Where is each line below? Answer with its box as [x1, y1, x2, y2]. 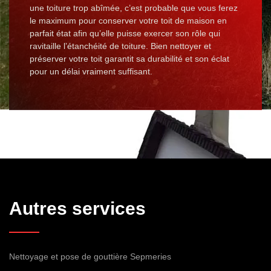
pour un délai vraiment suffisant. [30, 67, 152, 77]
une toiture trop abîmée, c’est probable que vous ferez [30, 3, 238, 13]
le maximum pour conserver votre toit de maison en [30, 16, 227, 26]
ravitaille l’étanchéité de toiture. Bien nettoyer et [30, 41, 211, 51]
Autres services [9, 198, 146, 219]
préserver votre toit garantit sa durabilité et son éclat [30, 54, 229, 64]
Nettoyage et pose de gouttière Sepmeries [9, 252, 171, 262]
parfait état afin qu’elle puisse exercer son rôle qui [30, 28, 220, 39]
